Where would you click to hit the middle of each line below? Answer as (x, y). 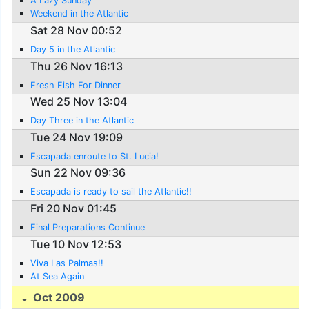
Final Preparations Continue (88, 228)
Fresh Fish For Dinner (76, 85)
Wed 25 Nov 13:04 (79, 102)
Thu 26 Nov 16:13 (77, 66)
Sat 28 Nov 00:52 (77, 31)
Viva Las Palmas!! (67, 263)
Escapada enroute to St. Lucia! (95, 156)
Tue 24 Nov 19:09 (77, 137)
